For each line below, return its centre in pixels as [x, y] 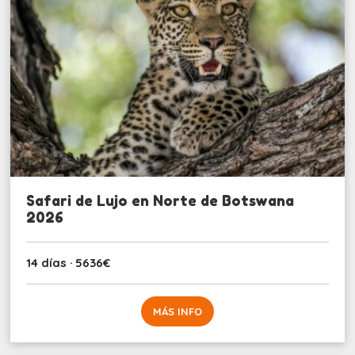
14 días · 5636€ [69, 263]
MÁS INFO [177, 312]
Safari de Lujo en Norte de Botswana [160, 201]
